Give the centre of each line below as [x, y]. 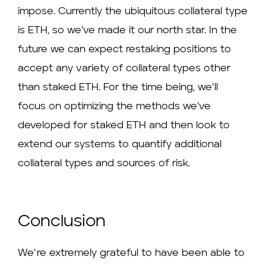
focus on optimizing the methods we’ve [114, 107]
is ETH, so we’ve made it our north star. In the [127, 31]
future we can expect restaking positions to [124, 50]
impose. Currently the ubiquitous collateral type [133, 12]
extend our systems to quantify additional [120, 145]
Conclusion [62, 222]
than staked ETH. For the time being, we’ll [118, 88]
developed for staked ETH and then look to [124, 126]
